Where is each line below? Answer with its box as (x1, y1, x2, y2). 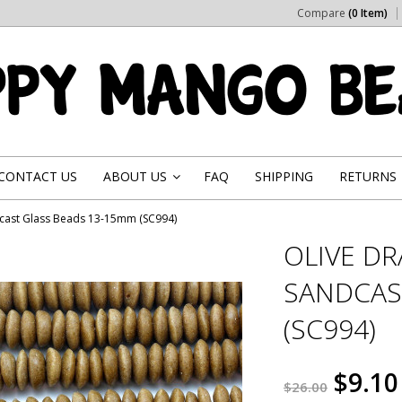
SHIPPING (255, 168, 313, 185)
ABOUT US (103, 168, 167, 185)
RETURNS (339, 168, 397, 185)
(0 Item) (348, 5, 388, 21)
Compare (297, 5, 348, 21)
